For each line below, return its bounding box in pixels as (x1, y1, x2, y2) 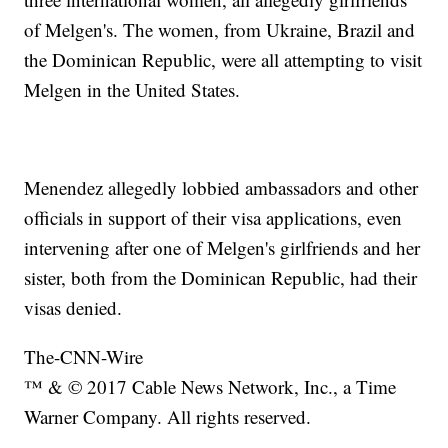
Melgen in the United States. (24, 77, 241, 103)
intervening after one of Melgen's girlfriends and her (24, 235, 421, 261)
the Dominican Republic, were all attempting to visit (24, 47, 423, 73)
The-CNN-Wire (24, 344, 144, 370)
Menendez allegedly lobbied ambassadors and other (24, 175, 419, 201)
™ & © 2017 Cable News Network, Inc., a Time (24, 374, 397, 400)
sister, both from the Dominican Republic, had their (24, 265, 418, 291)
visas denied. (24, 295, 123, 321)
